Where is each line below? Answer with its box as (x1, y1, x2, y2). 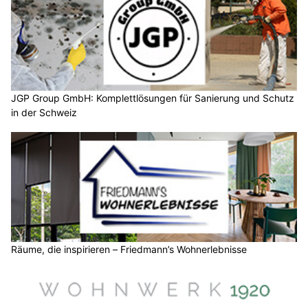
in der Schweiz (11, 107, 77, 119)
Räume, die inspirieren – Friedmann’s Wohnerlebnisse (11, 243, 247, 255)
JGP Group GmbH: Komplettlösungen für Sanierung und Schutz (11, 92, 294, 104)
